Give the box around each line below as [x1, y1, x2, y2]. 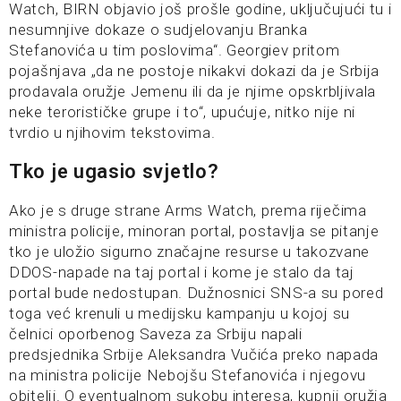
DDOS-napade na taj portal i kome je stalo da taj [9, 263, 354, 281]
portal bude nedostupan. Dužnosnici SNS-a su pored [9, 284, 384, 302]
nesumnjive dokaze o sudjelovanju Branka [9, 21, 308, 38]
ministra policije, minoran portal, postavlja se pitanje [9, 222, 380, 240]
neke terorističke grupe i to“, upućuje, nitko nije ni [9, 103, 356, 121]
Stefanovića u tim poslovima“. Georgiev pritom [9, 41, 340, 59]
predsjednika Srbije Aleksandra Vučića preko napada [9, 346, 379, 363]
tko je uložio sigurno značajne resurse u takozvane [9, 243, 370, 260]
